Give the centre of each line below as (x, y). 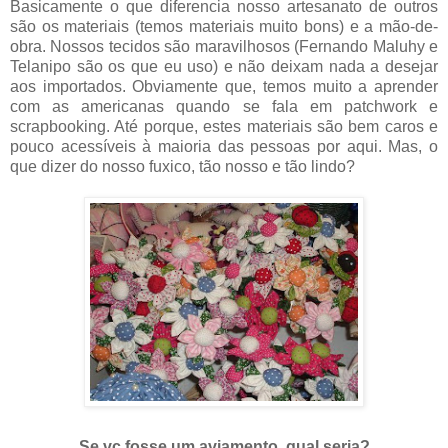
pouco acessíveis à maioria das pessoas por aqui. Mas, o (224, 147)
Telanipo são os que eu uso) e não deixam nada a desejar (224, 67)
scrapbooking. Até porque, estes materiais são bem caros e (224, 127)
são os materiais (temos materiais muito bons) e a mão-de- (224, 27)
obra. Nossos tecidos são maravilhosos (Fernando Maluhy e (224, 47)
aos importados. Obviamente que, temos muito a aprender (224, 87)
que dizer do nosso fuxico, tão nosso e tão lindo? (182, 167)
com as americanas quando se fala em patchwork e (224, 107)
